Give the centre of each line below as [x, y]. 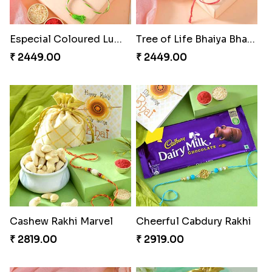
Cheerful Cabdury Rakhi [193, 222]
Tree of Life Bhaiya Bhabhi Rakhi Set [251, 39]
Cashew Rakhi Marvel [61, 222]
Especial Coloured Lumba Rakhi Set [118, 39]
